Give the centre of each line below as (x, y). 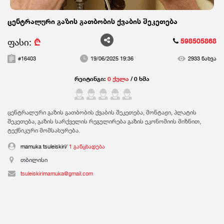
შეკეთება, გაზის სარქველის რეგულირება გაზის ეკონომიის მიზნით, (104, 121)
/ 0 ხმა (140, 78)
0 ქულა (118, 78)
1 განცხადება (87, 146)
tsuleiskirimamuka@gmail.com (57, 173)
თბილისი (34, 159)
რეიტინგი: (90, 78)
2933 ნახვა (202, 58)
